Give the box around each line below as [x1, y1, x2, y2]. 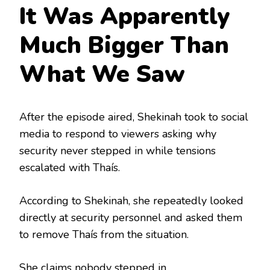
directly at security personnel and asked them [19, 210, 242, 225]
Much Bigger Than [19, 29, 229, 61]
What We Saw [19, 58, 185, 90]
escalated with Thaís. [19, 160, 120, 175]
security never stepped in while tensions [19, 143, 216, 159]
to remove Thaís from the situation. [19, 227, 189, 242]
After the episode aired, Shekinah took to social [19, 110, 248, 125]
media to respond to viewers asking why [19, 127, 216, 142]
